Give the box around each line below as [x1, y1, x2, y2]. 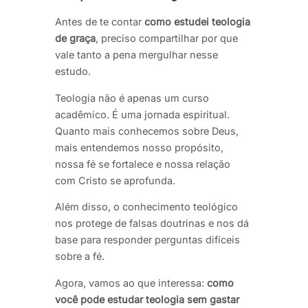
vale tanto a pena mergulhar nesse [55, 49, 218, 61]
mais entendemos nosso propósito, [55, 141, 223, 153]
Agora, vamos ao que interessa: [55, 276, 207, 289]
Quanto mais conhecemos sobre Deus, [55, 124, 239, 137]
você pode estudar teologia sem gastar [55, 293, 239, 305]
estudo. [55, 65, 91, 78]
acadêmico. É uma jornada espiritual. [55, 108, 230, 120]
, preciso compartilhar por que [96, 32, 238, 45]
